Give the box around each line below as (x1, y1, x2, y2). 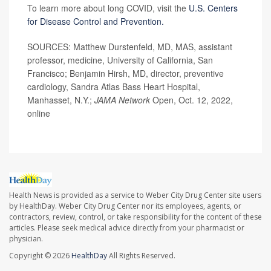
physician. (9, 233, 43, 244)
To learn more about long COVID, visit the (27, 2, 189, 15)
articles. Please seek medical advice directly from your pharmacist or (9, 222, 244, 233)
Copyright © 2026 (9, 250, 71, 261)
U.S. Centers (189, 2, 238, 15)
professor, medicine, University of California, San (27, 54, 213, 67)
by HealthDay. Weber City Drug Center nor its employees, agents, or (9, 200, 241, 211)
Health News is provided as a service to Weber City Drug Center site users (9, 189, 261, 200)
